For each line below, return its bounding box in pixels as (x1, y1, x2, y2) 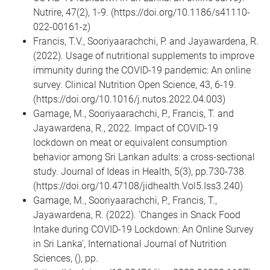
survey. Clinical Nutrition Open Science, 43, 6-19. (33, 79, 236, 91)
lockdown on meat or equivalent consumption (33, 137, 227, 149)
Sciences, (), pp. (33, 253, 98, 265)
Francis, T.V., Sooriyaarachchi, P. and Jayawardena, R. (33, 36, 259, 48)
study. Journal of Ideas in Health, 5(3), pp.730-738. (33, 166, 246, 178)
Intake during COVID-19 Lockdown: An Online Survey (33, 224, 254, 236)
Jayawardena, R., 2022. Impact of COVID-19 (33, 122, 218, 134)
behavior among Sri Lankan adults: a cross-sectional (33, 151, 255, 163)
